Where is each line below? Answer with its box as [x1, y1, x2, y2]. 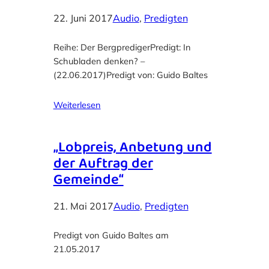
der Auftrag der [53, 151, 153, 177]
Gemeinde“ [53, 168, 124, 193]
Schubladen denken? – [53, 55, 145, 67]
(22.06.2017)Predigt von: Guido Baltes [53, 68, 208, 80]
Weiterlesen [53, 98, 101, 110]
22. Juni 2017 [53, 11, 113, 24]
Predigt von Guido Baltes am [53, 229, 169, 241]
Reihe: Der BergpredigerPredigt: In [53, 41, 191, 53]
